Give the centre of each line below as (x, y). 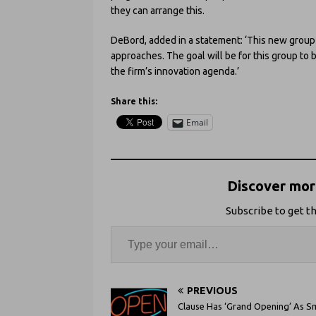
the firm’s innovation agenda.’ (175, 72)
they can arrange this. (158, 11)
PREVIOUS (212, 291)
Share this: (134, 102)
